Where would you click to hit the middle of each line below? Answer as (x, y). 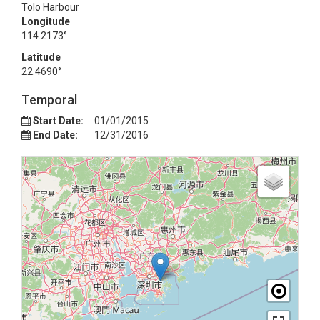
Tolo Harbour (50, 7)
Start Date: (58, 121)
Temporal (49, 100)
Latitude (41, 57)
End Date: (55, 135)
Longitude (46, 21)
